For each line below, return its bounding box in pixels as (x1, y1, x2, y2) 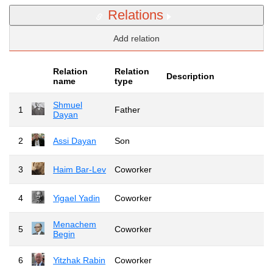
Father (115, 104, 140, 115)
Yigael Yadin (53, 193, 100, 203)
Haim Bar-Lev (53, 164, 106, 174)
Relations (108, 7, 163, 23)
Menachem (53, 219, 96, 229)
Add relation (113, 33, 160, 43)
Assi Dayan (53, 135, 96, 146)
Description (166, 71, 214, 81)
